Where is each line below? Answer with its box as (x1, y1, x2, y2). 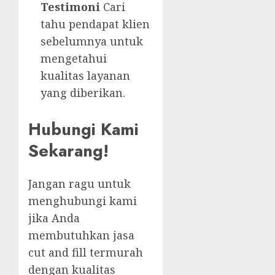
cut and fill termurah (28, 245, 143, 260)
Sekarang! (28, 138, 109, 163)
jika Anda (28, 211, 80, 226)
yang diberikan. (41, 85, 125, 101)
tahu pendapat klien (41, 17, 150, 32)
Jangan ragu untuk (28, 176, 131, 192)
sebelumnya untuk (41, 34, 143, 49)
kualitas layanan (41, 68, 130, 83)
